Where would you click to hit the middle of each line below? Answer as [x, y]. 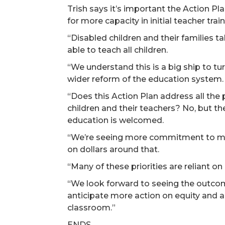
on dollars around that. [114, 149]
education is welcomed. [116, 120]
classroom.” [92, 208]
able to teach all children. [118, 50]
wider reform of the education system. [146, 79]
